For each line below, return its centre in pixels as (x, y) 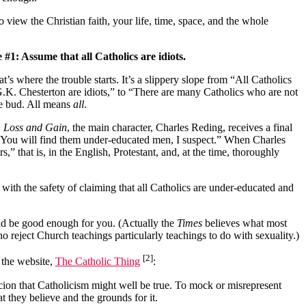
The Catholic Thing (98, 262)
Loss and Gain (35, 128)
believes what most (246, 223)
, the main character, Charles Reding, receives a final (180, 128)
